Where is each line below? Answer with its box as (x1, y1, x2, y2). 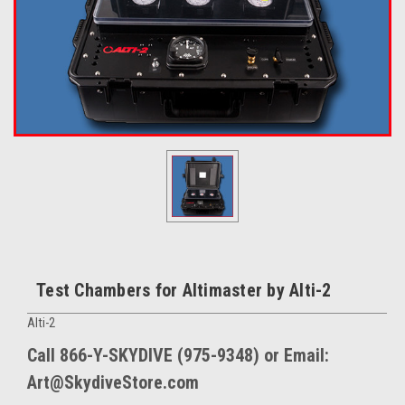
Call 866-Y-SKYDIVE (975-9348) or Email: (27, 344, 329, 366)
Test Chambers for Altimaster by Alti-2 (36, 279, 332, 301)
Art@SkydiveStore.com (27, 372, 199, 393)
